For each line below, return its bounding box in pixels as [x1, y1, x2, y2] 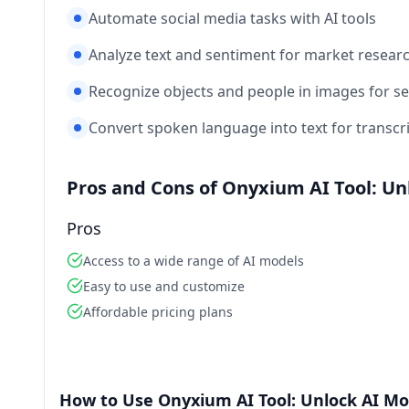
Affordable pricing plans [83, 303, 233, 320]
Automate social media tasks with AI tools [89, 8, 376, 28]
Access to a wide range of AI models [83, 252, 304, 269]
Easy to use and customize [83, 278, 245, 295]
